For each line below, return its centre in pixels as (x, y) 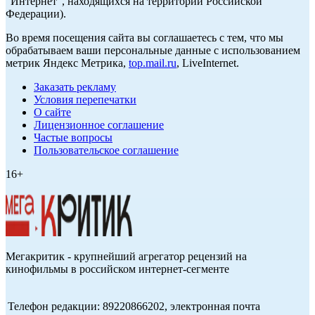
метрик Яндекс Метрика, (67, 63)
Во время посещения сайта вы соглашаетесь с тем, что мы (144, 38)
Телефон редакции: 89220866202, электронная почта (134, 307)
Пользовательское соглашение (106, 150)
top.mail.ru (153, 63)
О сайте (52, 112)
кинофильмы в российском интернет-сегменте (117, 269)
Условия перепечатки (85, 100)
